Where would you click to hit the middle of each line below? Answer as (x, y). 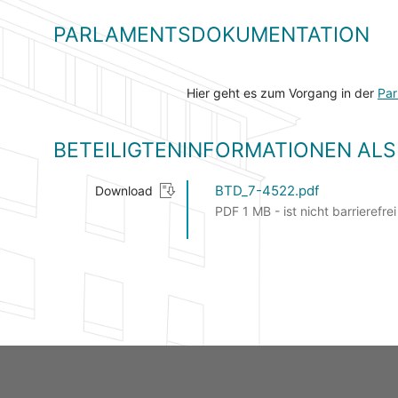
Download (124, 191)
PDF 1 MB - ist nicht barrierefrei (306, 211)
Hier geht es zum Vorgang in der (282, 93)
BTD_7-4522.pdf (267, 191)
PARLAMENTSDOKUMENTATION (211, 35)
